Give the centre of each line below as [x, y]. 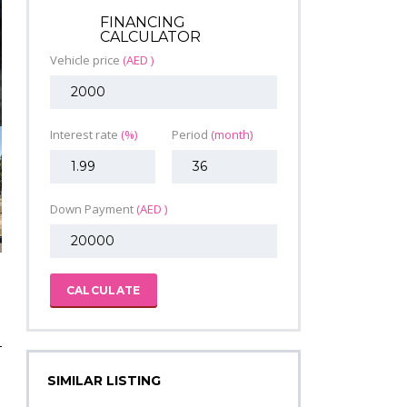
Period [191, 135]
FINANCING [142, 23]
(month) [231, 135]
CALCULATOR [150, 37]
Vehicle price [86, 60]
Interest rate [85, 135]
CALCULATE [103, 291]
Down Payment [93, 209]
